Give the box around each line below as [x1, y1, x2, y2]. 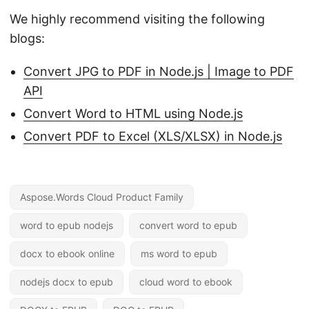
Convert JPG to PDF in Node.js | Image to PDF [23, 63, 294, 79]
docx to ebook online [20, 247, 114, 259]
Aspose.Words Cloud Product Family [20, 190, 183, 203]
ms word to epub [141, 247, 217, 259]
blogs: [10, 30, 45, 46]
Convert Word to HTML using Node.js [23, 106, 243, 121]
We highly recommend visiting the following [10, 11, 265, 26]
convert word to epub [139, 219, 237, 231]
